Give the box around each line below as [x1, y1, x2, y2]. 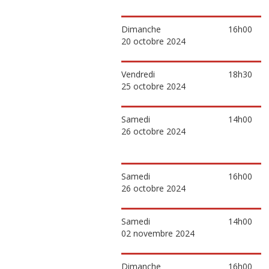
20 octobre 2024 [121, 35, 186, 47]
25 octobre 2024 [121, 80, 186, 92]
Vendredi [121, 68, 155, 80]
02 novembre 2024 [121, 228, 195, 239]
